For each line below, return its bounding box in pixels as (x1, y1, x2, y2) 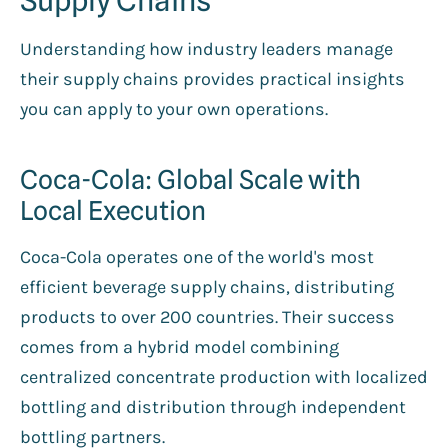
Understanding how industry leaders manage (20, 37, 393, 60)
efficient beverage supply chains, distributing (20, 275, 394, 298)
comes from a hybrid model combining (20, 335, 339, 358)
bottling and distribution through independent (20, 395, 406, 418)
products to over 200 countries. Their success (20, 305, 395, 328)
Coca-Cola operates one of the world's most (20, 245, 374, 268)
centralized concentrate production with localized (20, 365, 428, 388)
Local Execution (20, 194, 206, 226)
